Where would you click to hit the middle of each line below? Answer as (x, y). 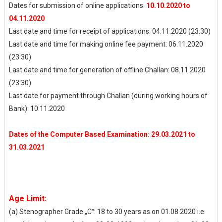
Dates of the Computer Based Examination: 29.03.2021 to (102, 134)
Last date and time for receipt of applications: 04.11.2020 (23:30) (110, 31)
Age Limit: (28, 198)
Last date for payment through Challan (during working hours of (108, 96)
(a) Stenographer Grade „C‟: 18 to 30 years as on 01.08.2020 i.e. (107, 212)
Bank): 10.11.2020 (37, 109)
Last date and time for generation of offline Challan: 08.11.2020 (107, 70)
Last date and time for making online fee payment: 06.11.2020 (106, 44)
